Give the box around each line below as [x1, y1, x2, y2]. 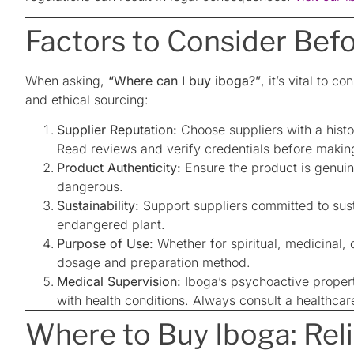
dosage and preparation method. [57, 254, 250, 271]
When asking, [25, 72, 108, 88]
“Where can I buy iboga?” [108, 72, 261, 88]
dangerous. [57, 179, 123, 195]
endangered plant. [57, 217, 165, 233]
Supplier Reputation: [57, 122, 177, 138]
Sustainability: [57, 198, 139, 214]
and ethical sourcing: [25, 91, 149, 107]
